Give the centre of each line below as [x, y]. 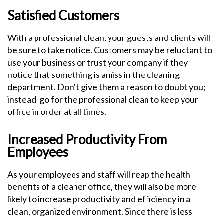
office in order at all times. [57, 111]
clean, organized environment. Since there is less [100, 211]
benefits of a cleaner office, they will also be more [102, 186]
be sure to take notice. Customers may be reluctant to [110, 50]
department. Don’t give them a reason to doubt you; [107, 87]
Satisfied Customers [63, 15]
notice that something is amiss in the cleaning [93, 74]
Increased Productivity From [87, 139]
